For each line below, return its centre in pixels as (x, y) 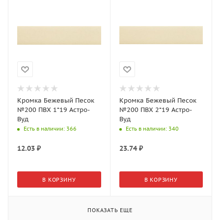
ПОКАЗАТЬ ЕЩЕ (110, 210)
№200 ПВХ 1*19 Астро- (54, 110)
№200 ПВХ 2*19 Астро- (155, 110)
